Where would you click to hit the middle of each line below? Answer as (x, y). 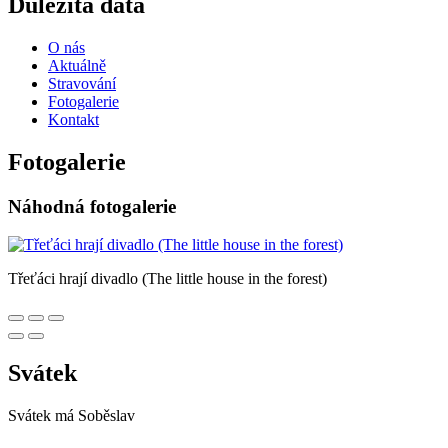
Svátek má (43, 416)
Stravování (82, 83)
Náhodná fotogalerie (92, 206)
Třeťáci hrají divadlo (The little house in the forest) (167, 279)
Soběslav (106, 416)
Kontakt (73, 119)
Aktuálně (77, 65)
